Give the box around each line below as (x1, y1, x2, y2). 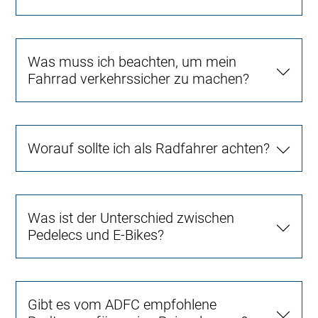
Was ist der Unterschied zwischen (28, 209, 235, 227)
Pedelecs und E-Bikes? (28, 226, 165, 244)
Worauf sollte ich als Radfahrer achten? (28, 140, 270, 158)
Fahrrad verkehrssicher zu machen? (28, 70, 250, 88)
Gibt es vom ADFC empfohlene (28, 296, 217, 314)
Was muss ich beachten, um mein (28, 53, 237, 71)
